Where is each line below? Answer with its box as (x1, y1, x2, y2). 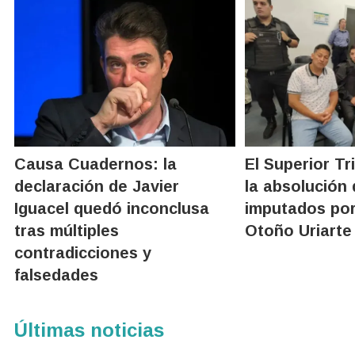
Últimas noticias (14, 319, 164, 341)
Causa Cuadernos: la (14, 155, 177, 173)
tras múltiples (14, 221, 119, 239)
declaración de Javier (14, 177, 179, 195)
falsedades (14, 265, 98, 284)
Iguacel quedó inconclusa (14, 199, 209, 217)
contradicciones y (14, 243, 151, 261)
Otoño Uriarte (245, 221, 353, 239)
